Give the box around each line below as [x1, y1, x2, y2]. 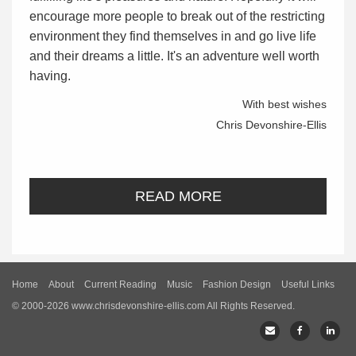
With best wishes [242, 99, 327, 111]
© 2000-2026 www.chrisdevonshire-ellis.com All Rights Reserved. [12, 300, 295, 312]
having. [29, 69, 71, 83]
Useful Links [281, 279, 335, 291]
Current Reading [84, 279, 157, 291]
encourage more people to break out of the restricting [29, 10, 325, 24]
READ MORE [134, 188, 222, 205]
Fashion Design [203, 279, 271, 291]
